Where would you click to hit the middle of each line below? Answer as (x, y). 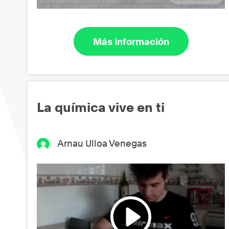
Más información (131, 41)
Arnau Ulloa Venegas (102, 144)
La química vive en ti (101, 108)
